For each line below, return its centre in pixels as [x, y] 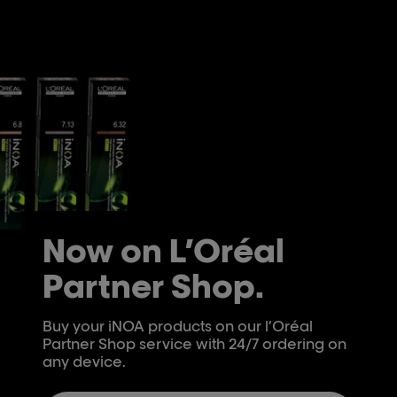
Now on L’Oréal [163, 250]
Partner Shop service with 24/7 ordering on [195, 344]
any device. [84, 362]
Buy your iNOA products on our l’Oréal [178, 327]
